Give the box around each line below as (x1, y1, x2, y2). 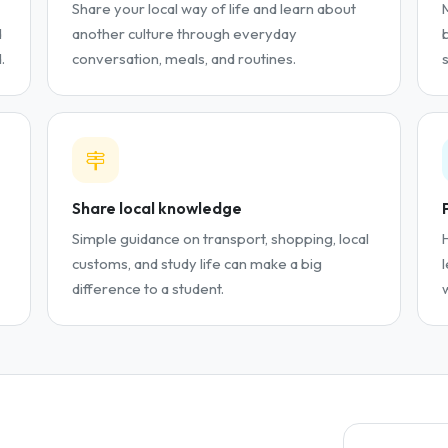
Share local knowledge (72, 198, 243, 219)
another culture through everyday (72, 23, 298, 43)
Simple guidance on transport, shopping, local (72, 228, 370, 248)
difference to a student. (72, 278, 225, 298)
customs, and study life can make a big (72, 253, 323, 273)
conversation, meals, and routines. (72, 48, 297, 68)
